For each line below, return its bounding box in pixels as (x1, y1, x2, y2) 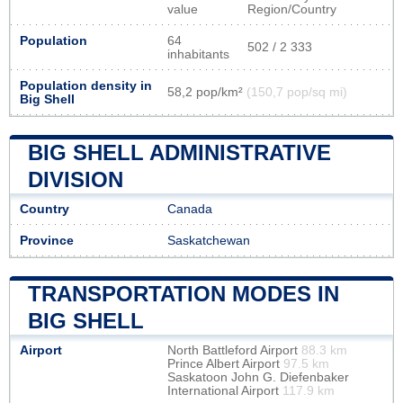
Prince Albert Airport (167, 356, 283, 371)
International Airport (167, 383, 282, 398)
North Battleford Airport (167, 343, 301, 357)
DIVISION (28, 166, 123, 192)
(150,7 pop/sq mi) (246, 85, 347, 99)
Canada (167, 201, 212, 216)
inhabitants (167, 47, 229, 61)
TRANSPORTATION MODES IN (28, 281, 339, 306)
